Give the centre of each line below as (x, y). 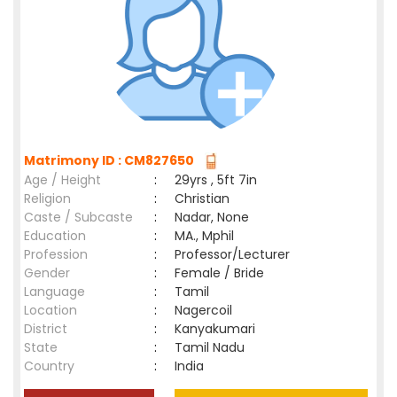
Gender (47, 273)
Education (55, 236)
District (46, 329)
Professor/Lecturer (232, 254)
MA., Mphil (204, 236)
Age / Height (62, 180)
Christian (202, 198)
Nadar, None (212, 217)
